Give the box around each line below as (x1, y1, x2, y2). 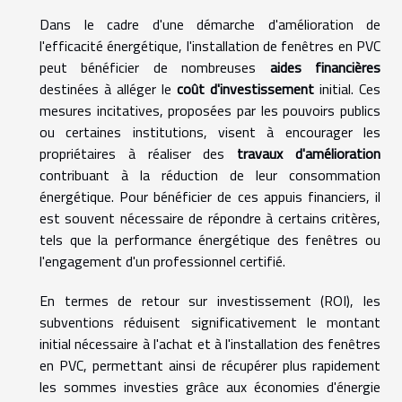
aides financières (269, 56, 381, 78)
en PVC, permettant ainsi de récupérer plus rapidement (39, 354, 380, 376)
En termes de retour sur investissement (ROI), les (39, 289, 380, 311)
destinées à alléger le (39, 77, 177, 100)
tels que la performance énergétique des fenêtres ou (39, 228, 380, 250)
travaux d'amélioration (237, 142, 381, 164)
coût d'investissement (177, 77, 314, 100)
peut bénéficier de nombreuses (39, 56, 270, 78)
